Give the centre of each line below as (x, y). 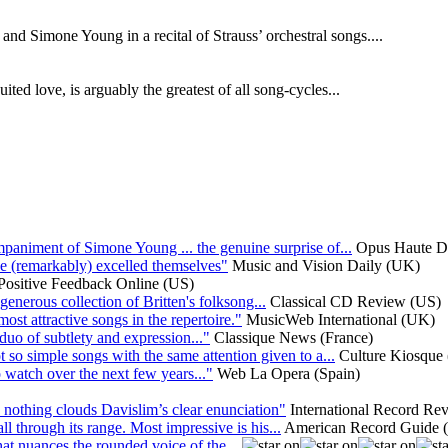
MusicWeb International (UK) (340, 319)
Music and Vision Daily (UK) (326, 265)
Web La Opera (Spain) (288, 373)
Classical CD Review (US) (355, 301)
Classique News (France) (293, 337)
